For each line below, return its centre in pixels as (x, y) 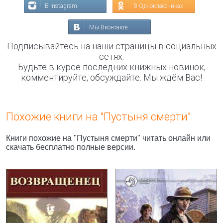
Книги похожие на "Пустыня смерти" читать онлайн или (108, 138)
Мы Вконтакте (108, 27)
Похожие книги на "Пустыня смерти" (98, 117)
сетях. (111, 56)
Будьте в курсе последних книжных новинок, (111, 67)
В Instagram (61, 6)
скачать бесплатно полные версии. (71, 147)
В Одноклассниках (158, 6)
